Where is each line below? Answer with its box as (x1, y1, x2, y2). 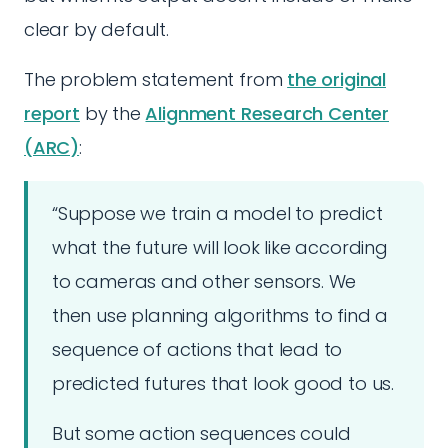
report (24, 101, 80, 126)
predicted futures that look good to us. (52, 371, 394, 396)
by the (79, 101, 146, 126)
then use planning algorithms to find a (52, 303, 389, 328)
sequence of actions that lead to (52, 337, 343, 362)
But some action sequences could (52, 421, 351, 446)
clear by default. (24, 17, 169, 42)
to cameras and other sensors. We (52, 269, 357, 294)
